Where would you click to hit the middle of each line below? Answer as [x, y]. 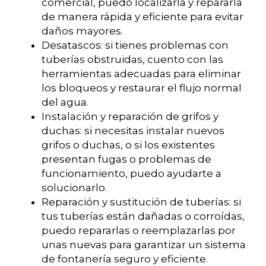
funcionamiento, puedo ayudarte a [132, 174]
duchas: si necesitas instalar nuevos [133, 131]
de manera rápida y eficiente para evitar [142, 17]
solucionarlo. [74, 188]
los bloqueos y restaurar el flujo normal [142, 88]
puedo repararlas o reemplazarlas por [139, 231]
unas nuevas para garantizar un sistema [144, 245]
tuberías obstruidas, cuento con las [132, 60]
